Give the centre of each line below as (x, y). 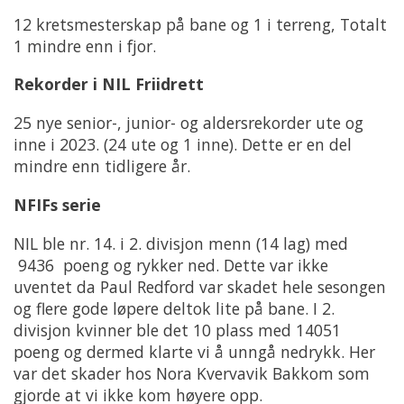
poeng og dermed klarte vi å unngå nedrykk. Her (194, 352)
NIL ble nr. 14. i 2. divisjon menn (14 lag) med (181, 244)
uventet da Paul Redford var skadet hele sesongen (200, 287)
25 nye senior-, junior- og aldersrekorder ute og (188, 123)
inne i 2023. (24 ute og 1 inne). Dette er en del (183, 145)
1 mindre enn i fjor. (85, 46)
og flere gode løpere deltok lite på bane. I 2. (174, 309)
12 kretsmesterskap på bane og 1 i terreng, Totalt (200, 24)
